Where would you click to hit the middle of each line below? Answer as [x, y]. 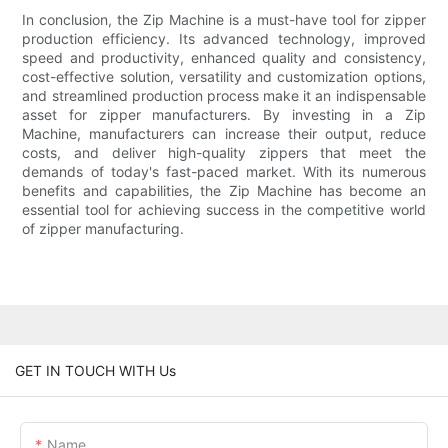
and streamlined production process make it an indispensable [224, 96]
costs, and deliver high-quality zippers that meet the [224, 153]
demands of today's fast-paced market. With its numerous [224, 172]
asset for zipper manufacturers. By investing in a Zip [224, 115]
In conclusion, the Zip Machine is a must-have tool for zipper [224, 20]
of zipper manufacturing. [103, 229]
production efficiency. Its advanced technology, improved [224, 39]
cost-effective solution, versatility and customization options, [224, 77]
